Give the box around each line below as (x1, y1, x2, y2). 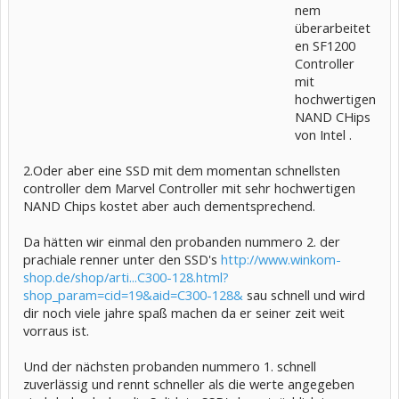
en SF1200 (295, 37, 355, 54)
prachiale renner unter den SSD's (23, 250, 221, 268)
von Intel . (295, 126, 352, 143)
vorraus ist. (23, 322, 89, 339)
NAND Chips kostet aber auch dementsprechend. (23, 197, 315, 215)
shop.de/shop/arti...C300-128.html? (23, 268, 229, 286)
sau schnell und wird (243, 286, 365, 304)
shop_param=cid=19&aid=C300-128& (23, 286, 243, 304)
